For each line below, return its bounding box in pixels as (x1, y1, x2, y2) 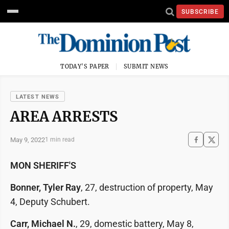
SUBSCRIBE (181, 8, 219, 15)
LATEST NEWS (16, 94, 60, 100)
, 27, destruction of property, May (81, 182, 213, 193)
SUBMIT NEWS (124, 63, 169, 70)
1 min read (45, 136, 75, 143)
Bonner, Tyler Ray (10, 182, 81, 193)
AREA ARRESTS (10, 108, 118, 125)
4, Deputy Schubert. (10, 196, 90, 207)
